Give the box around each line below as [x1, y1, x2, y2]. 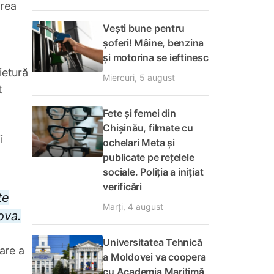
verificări [103, 180, 142, 193]
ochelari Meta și [103, 136, 175, 149]
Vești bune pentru [103, 22, 185, 34]
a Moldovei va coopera [103, 251, 206, 263]
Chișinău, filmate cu [103, 122, 193, 134]
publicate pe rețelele [103, 151, 194, 163]
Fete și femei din [103, 107, 176, 119]
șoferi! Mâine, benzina [103, 37, 204, 49]
